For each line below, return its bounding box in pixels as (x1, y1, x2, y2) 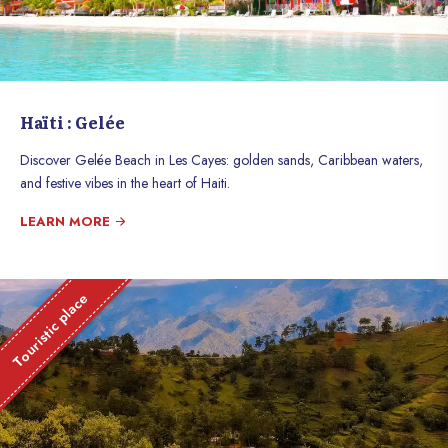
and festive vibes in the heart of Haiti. (20, 173, 230, 193)
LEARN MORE (20, 212, 114, 231)
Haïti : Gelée (20, 110, 125, 134)
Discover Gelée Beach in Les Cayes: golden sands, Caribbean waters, (20, 150, 423, 170)
